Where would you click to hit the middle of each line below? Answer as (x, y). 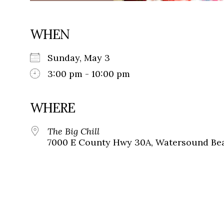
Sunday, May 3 (84, 58)
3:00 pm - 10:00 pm (89, 74)
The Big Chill (73, 131)
